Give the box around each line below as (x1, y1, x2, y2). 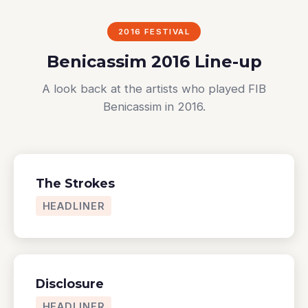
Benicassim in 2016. (102, 99, 206, 113)
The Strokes (36, 175, 115, 190)
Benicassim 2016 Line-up (46, 51, 262, 71)
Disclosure (36, 276, 104, 291)
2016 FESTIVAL (118, 26, 190, 36)
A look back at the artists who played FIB (42, 81, 266, 96)
